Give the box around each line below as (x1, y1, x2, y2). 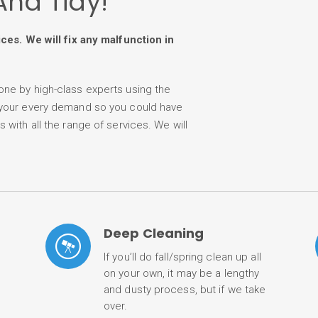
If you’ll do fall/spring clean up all (104, 250, 261, 263)
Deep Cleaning (104, 224, 204, 242)
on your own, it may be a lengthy (104, 266, 260, 280)
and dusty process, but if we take (104, 283, 266, 296)
